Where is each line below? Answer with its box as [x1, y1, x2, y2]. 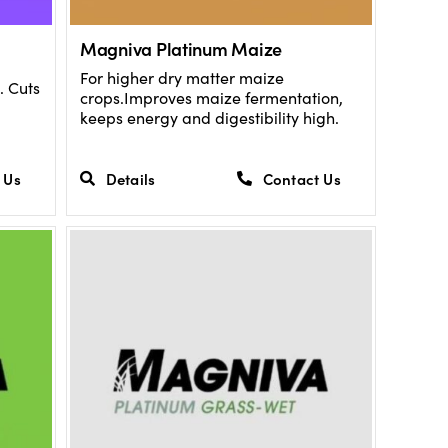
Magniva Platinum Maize [79, 36, 283, 62]
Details [105, 167, 156, 189]
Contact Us [262, 167, 341, 189]
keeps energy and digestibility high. [79, 107, 339, 129]
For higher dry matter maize [79, 67, 284, 89]
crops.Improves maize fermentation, [79, 87, 343, 109]
